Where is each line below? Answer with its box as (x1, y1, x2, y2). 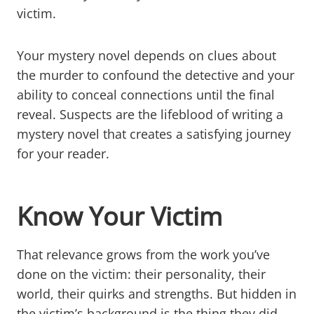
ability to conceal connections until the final (17, 86, 275, 103)
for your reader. (17, 144, 109, 162)
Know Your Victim (17, 198, 222, 233)
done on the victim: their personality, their (17, 265, 266, 282)
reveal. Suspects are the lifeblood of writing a (17, 105, 283, 123)
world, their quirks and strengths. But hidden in (17, 285, 296, 302)
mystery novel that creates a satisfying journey (17, 125, 291, 142)
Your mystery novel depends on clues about (17, 46, 276, 64)
